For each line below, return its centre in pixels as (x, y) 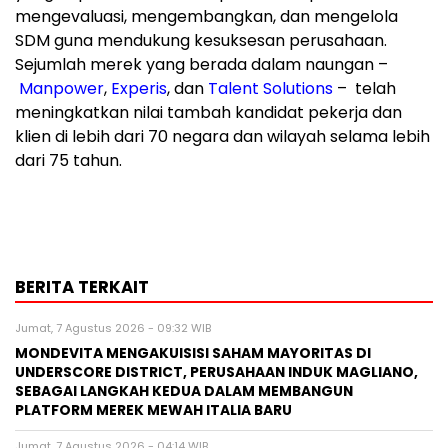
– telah (364, 89)
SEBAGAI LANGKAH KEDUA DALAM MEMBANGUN (184, 392)
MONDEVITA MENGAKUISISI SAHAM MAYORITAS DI (193, 354)
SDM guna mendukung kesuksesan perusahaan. (201, 41)
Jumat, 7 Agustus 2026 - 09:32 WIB (113, 328)
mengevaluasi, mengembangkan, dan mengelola (206, 17)
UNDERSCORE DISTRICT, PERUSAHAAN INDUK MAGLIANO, (216, 373)
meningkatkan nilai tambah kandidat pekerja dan (208, 113)
